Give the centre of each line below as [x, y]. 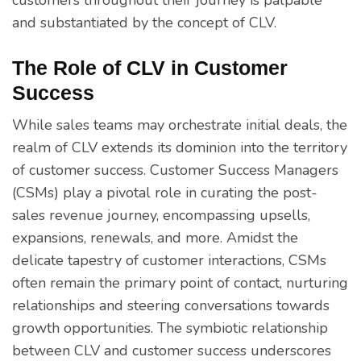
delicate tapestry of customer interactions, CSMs [169, 260]
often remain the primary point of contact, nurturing [180, 282]
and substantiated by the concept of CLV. [144, 22]
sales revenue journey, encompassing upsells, [161, 215]
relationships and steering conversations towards [171, 305]
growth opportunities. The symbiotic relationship [170, 328]
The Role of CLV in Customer [150, 67]
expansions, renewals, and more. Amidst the [155, 237]
